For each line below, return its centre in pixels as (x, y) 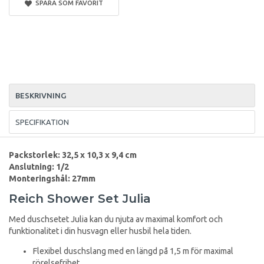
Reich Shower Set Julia (80, 198)
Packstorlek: (34, 155)
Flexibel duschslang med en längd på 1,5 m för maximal (133, 251)
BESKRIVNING (41, 95)
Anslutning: (32, 166)
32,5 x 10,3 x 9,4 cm (98, 155)
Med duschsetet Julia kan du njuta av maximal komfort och (116, 219)
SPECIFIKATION (42, 122)
